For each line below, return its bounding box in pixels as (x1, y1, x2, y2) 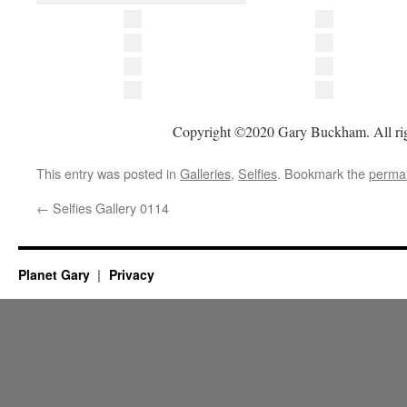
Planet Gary (18, 264, 94, 283)
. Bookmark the (277, 163, 369, 183)
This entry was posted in (36, 163, 180, 183)
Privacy (108, 264, 154, 283)
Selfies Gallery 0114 (49, 197, 169, 217)
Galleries (180, 163, 231, 183)
